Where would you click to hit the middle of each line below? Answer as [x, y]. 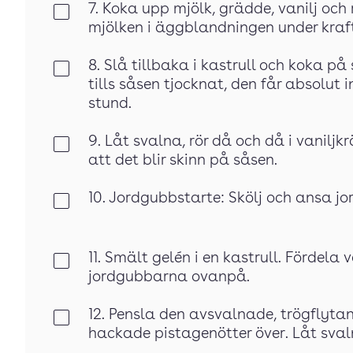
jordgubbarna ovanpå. [169, 278]
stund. [110, 104]
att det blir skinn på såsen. [183, 161]
